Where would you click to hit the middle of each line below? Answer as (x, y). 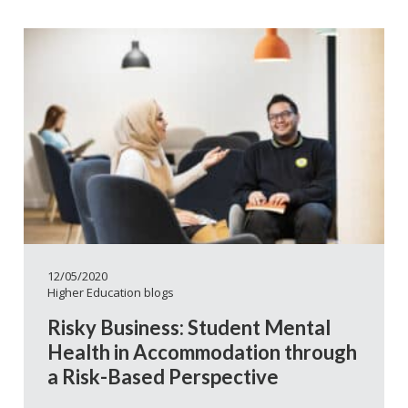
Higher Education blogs (111, 293)
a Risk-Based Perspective (163, 376)
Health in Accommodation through (202, 352)
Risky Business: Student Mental (189, 327)
